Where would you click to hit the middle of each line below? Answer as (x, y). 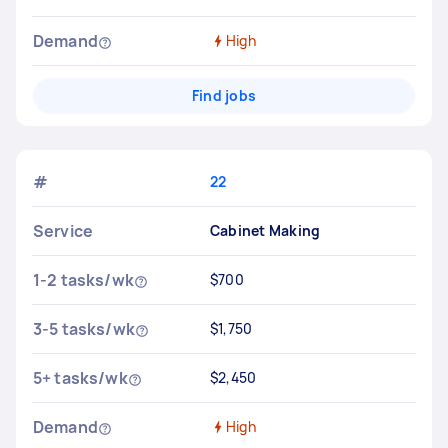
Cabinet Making (265, 230)
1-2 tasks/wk (83, 280)
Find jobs (224, 95)
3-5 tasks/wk (84, 329)
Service (63, 231)
